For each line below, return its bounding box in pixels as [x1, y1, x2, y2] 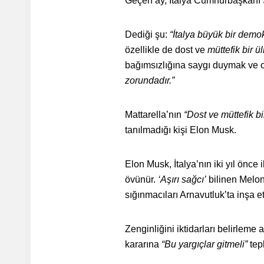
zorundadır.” [125, 75, 174, 85]
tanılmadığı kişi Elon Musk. [125, 125, 236, 135]
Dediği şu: [125, 29, 170, 39]
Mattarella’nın [125, 110, 184, 120]
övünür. [125, 174, 158, 184]
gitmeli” [217, 239, 247, 249]
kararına [125, 239, 161, 249]
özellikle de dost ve [125, 45, 207, 55]
